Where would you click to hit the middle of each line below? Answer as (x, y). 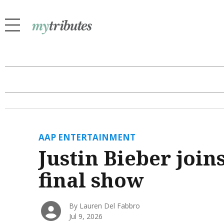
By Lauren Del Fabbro (105, 205)
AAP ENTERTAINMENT (87, 137)
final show (91, 179)
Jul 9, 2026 (86, 216)
